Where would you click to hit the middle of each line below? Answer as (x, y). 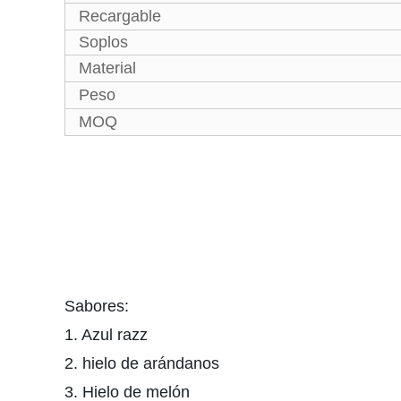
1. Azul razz (106, 335)
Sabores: (97, 306)
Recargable (120, 16)
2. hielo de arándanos (142, 363)
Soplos (103, 42)
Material (107, 68)
